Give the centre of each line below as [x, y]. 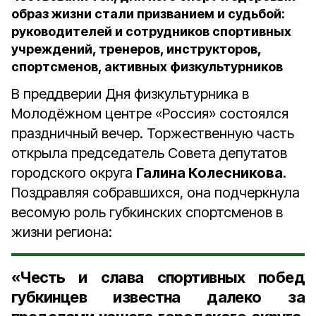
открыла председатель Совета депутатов [149, 153]
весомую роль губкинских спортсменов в [147, 212]
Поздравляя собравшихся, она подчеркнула [156, 193]
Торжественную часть [220, 133]
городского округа [74, 173]
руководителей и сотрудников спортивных [151, 31]
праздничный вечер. [79, 133]
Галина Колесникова [209, 173]
